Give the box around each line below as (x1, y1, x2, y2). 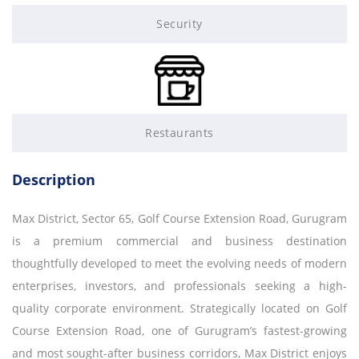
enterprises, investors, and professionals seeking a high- (12, 277, 347, 293)
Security (156, 16, 203, 32)
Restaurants (145, 124, 214, 140)
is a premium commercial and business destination (12, 232, 347, 248)
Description (12, 169, 95, 189)
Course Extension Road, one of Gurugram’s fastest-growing (12, 322, 347, 338)
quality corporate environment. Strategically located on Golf (12, 300, 347, 316)
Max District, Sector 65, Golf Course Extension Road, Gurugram (12, 210, 347, 226)
